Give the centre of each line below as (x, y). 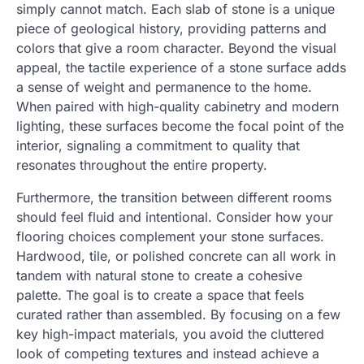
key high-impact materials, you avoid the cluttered (170, 334)
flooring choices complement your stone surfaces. (170, 237)
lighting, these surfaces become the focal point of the (180, 126)
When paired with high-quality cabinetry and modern (178, 107)
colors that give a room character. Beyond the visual (176, 48)
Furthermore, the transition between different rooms (174, 198)
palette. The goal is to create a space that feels (160, 295)
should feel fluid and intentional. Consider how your (175, 217)
